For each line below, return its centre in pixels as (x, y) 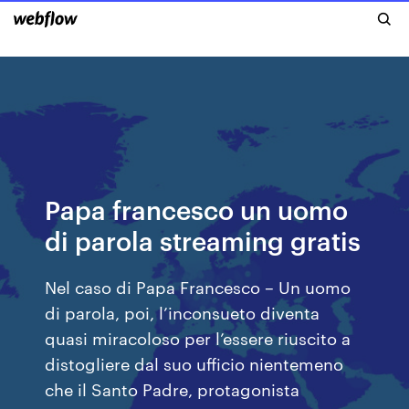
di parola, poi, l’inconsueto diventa (183, 312)
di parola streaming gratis (203, 240)
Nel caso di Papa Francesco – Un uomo (198, 286)
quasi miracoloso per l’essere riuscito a (198, 337)
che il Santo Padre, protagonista (173, 388)
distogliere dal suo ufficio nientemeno (194, 363)
